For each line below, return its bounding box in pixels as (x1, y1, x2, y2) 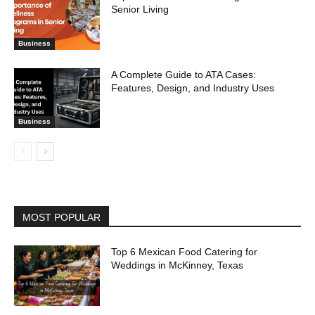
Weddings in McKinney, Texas (111, 259, 244, 271)
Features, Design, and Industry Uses (111, 82, 275, 94)
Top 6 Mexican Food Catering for (111, 246, 258, 258)
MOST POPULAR (22, 212, 101, 224)
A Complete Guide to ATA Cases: (111, 68, 257, 80)
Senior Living (111, 3, 169, 15)
